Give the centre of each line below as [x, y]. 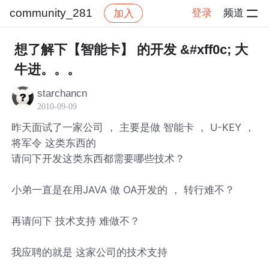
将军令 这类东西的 [54, 143]
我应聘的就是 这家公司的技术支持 [90, 252]
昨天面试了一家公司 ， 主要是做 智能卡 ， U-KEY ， [133, 127]
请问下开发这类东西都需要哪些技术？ [98, 158]
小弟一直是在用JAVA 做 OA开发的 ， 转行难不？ [123, 189]
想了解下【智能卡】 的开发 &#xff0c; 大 [131, 50]
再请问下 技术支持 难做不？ [76, 221]
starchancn [62, 93]
